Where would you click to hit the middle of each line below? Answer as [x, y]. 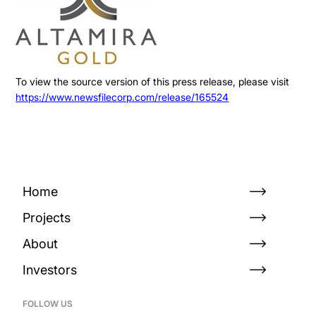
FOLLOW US [48, 303]
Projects [47, 218]
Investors [50, 269]
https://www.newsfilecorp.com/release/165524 [122, 97]
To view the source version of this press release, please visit [153, 82]
